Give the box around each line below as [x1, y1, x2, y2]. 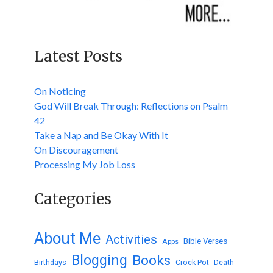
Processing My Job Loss [34, 158, 135, 170]
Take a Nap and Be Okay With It [34, 129, 168, 141]
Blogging [71, 251, 127, 269]
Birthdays [34, 257, 66, 267]
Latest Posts [34, 46, 122, 66]
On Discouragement [34, 143, 118, 155]
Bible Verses [183, 236, 227, 246]
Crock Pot [175, 257, 209, 267]
